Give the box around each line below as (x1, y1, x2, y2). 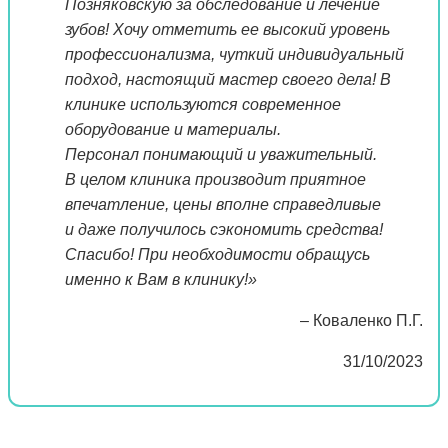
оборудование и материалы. (65, 120, 281, 138)
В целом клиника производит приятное (65, 170, 366, 188)
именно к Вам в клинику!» (65, 270, 257, 288)
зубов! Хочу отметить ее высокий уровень (65, 20, 390, 38)
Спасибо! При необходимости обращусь (65, 245, 370, 263)
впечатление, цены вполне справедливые (65, 195, 381, 213)
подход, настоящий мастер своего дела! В (65, 70, 391, 88)
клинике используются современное (65, 95, 341, 113)
